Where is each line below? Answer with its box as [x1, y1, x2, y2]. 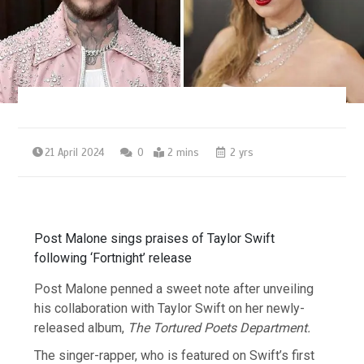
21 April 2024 [45, 146, 105, 160]
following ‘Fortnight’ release [34, 250, 193, 266]
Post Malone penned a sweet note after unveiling [34, 281, 314, 297]
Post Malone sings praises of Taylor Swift [34, 231, 275, 247]
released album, [34, 320, 128, 336]
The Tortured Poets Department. [128, 320, 311, 336]
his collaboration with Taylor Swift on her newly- [34, 301, 305, 317]
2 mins [167, 146, 200, 160]
